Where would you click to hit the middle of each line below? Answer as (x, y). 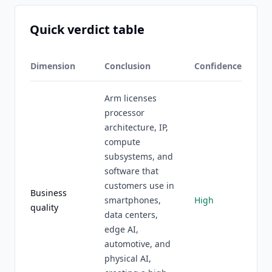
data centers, (131, 215)
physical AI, (128, 258)
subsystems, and (139, 156)
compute (122, 142)
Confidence (218, 66)
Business (49, 193)
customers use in (139, 185)
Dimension (53, 66)
